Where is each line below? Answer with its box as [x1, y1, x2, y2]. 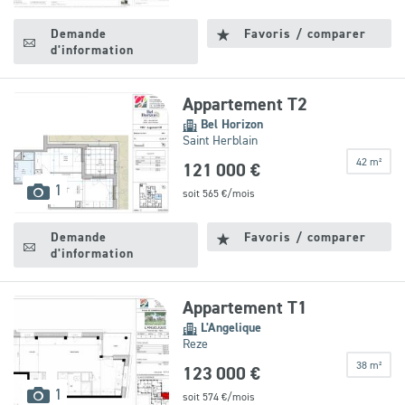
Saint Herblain [182, 132, 258, 149]
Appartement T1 [182, 296, 307, 320]
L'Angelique [200, 319, 261, 336]
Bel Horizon [200, 116, 263, 133]
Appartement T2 [182, 92, 307, 117]
